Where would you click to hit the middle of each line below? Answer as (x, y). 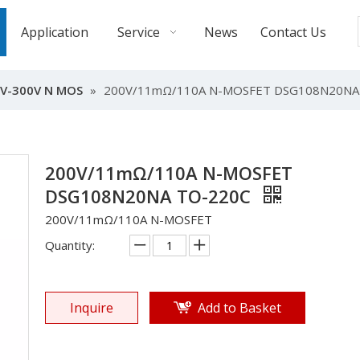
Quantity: (70, 245)
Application (55, 32)
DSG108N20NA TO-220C (150, 196)
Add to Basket (239, 308)
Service (139, 32)
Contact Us (293, 32)
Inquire (92, 308)
